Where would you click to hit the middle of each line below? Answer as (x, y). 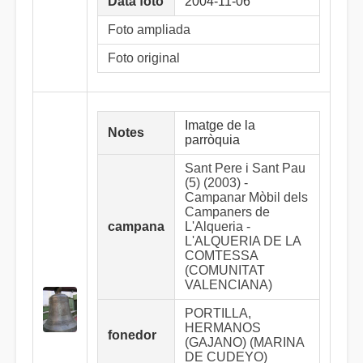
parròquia (212, 140)
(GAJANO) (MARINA (244, 342)
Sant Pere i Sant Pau (245, 168)
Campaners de (227, 212)
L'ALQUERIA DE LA (243, 241)
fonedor (132, 335)
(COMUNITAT (225, 270)
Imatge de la (220, 125)
